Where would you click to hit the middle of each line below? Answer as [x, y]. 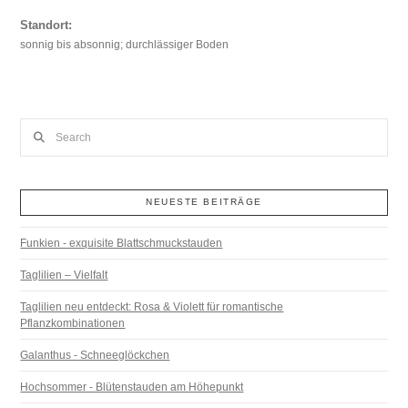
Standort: [46, 25]
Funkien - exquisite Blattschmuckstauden [122, 243]
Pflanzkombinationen [73, 323]
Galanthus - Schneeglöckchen [95, 355]
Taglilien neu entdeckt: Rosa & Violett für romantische [152, 306]
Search [37, 127]
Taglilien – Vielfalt [64, 275]
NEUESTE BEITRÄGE [204, 202]
